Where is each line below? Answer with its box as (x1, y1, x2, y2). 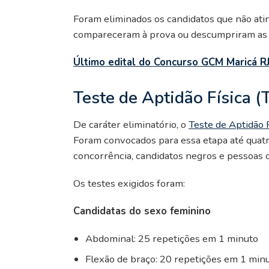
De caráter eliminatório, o (73, 117, 189, 131)
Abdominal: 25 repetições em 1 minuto (85, 231, 258, 246)
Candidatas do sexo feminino (73, 204, 211, 218)
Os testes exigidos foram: (73, 176, 185, 190)
